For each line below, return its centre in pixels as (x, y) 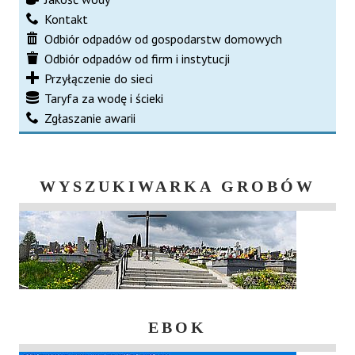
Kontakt (66, 19)
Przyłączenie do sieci (99, 78)
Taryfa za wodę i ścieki (104, 98)
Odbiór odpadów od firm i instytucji (137, 58)
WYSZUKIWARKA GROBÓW (177, 186)
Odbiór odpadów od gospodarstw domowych (163, 38)
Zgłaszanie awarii (90, 118)
